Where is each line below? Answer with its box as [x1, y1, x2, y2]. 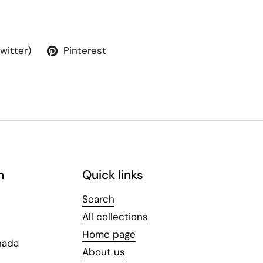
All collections [82, 210, 148, 223]
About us [82, 245, 125, 258]
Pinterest [63, 44, 106, 57]
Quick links [82, 166, 143, 183]
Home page [82, 227, 136, 241]
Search [82, 192, 114, 205]
